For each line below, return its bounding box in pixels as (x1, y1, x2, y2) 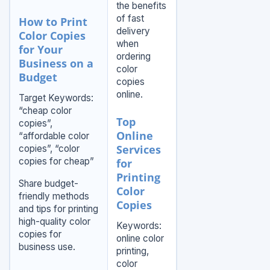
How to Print (18, 14, 87, 30)
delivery (116, 25, 150, 37)
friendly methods (18, 190, 89, 202)
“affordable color (18, 130, 89, 142)
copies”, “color (18, 143, 80, 155)
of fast (116, 13, 144, 25)
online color (116, 233, 164, 245)
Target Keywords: (18, 92, 93, 104)
